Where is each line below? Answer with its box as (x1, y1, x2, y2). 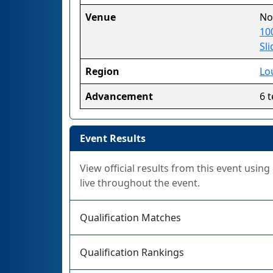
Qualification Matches (80, 211, 181, 224)
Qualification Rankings (80, 246, 184, 259)
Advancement (85, 90, 153, 103)
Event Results (80, 132, 146, 145)
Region (85, 65, 119, 78)
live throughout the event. (80, 176, 200, 190)
